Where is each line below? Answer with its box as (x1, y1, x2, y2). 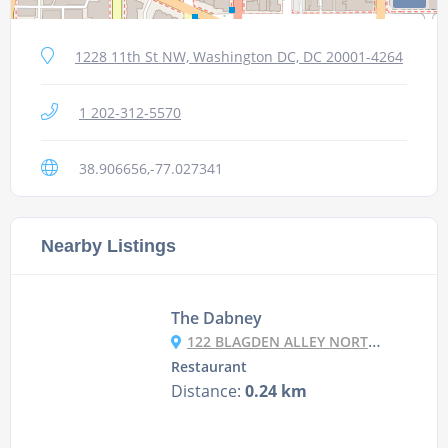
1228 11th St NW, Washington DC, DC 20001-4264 (75, 47, 403, 67)
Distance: (170, 380, 245, 403)
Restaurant (170, 358, 247, 377)
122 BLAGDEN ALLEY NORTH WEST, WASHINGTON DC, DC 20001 (186, 332, 368, 352)
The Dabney (170, 307, 262, 330)
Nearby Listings (41, 235, 176, 257)
